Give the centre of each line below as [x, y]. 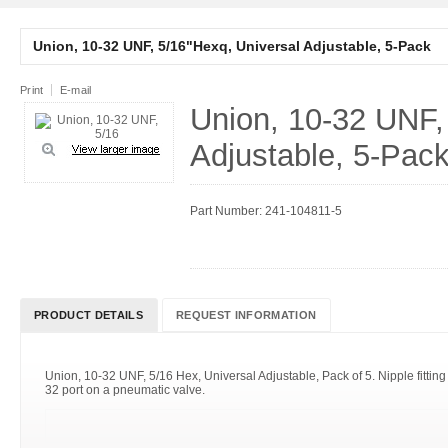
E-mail [75, 90]
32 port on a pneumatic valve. [125, 390]
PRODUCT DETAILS [88, 315]
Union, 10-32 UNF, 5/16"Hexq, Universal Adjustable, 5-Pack [232, 46]
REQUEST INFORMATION [246, 315]
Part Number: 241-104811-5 [266, 211]
